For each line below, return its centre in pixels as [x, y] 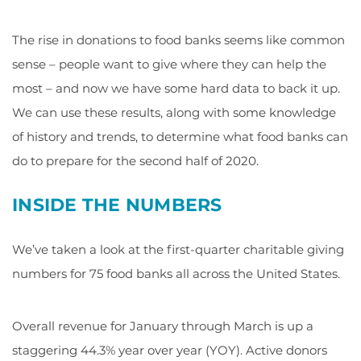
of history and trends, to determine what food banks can [180, 137]
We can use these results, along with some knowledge [174, 112]
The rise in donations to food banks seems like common [178, 40]
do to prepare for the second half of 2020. [135, 161]
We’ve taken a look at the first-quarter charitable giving [178, 249]
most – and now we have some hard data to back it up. [176, 88]
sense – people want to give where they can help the [169, 64]
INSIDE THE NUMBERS [117, 205]
